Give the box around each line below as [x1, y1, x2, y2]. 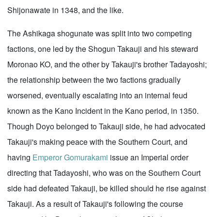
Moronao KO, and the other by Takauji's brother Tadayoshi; [7, 59, 207, 70]
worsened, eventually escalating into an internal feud [7, 90, 187, 101]
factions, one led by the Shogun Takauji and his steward [7, 43, 198, 54]
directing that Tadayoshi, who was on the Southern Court [7, 167, 201, 178]
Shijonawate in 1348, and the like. [7, 4, 124, 15]
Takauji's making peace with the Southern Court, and [7, 136, 187, 147]
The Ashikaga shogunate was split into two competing [7, 28, 192, 39]
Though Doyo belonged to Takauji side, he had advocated [7, 121, 205, 132]
